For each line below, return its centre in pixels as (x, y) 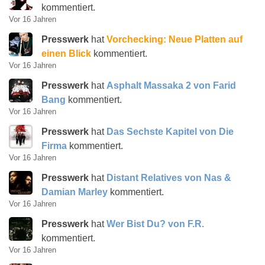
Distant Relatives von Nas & (169, 178)
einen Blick (66, 54)
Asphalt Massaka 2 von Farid (171, 85)
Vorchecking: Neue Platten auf (174, 39)
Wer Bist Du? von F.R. (155, 224)
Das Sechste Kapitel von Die (170, 132)
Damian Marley (75, 192)
